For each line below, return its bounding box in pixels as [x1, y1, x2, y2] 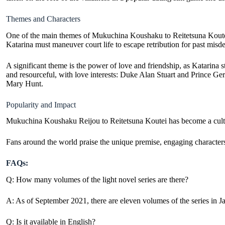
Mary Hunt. [6, 79, 43, 88]
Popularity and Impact [6, 100, 76, 109]
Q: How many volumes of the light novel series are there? [6, 175, 188, 184]
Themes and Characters [6, 14, 80, 23]
